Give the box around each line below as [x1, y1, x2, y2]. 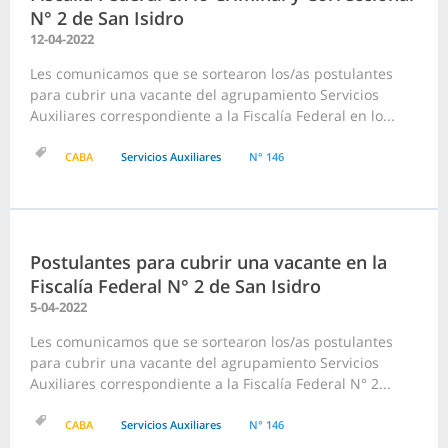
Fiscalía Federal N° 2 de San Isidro [30, 274, 321, 299]
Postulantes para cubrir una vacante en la [30, 250, 387, 275]
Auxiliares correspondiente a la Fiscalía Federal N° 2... [30, 374, 391, 394]
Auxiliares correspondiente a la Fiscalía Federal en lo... [30, 106, 395, 126]
